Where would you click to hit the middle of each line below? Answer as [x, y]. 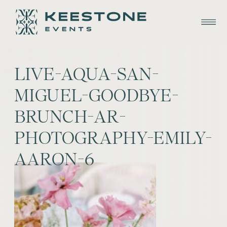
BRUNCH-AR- [70, 117]
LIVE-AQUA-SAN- [87, 74]
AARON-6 [54, 160]
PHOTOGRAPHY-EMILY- [113, 138]
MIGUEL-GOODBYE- [97, 96]
